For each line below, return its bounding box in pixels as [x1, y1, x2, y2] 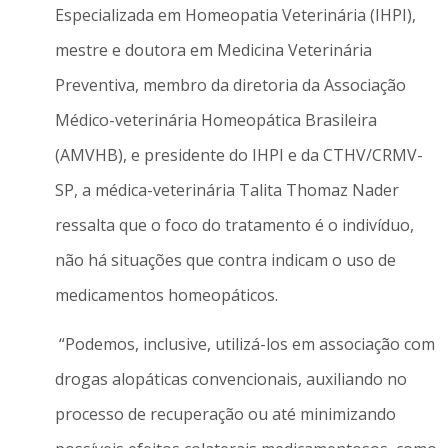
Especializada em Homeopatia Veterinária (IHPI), [54, 3, 416, 26]
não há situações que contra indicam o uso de [54, 248, 396, 271]
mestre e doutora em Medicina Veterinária [54, 38, 372, 61]
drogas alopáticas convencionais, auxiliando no [54, 368, 407, 391]
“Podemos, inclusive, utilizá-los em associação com [54, 333, 435, 356]
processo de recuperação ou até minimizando [54, 403, 396, 426]
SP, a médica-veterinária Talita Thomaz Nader [54, 178, 399, 201]
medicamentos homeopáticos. [54, 283, 278, 306]
